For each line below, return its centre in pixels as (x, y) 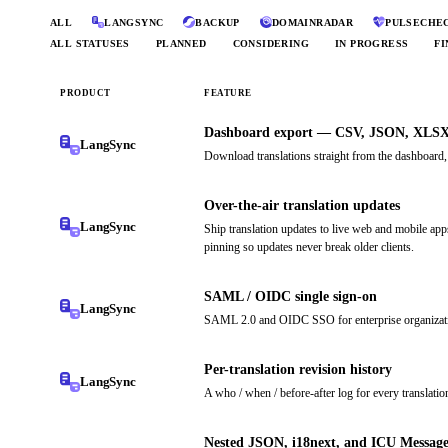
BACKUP (217, 22)
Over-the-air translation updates (302, 206)
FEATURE (228, 93)
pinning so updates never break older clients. (309, 247)
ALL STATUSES (90, 44)
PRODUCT (85, 93)
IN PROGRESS (372, 44)
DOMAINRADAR (312, 22)
